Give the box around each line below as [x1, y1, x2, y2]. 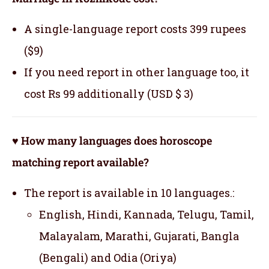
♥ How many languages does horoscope [12, 133, 212, 148]
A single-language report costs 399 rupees [24, 21, 246, 36]
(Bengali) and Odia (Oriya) [39, 250, 177, 265]
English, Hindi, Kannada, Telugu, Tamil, [39, 207, 254, 222]
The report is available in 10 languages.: [24, 185, 234, 200]
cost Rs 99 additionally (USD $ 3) [24, 86, 193, 101]
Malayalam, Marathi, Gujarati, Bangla [39, 228, 239, 243]
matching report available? [12, 154, 149, 169]
